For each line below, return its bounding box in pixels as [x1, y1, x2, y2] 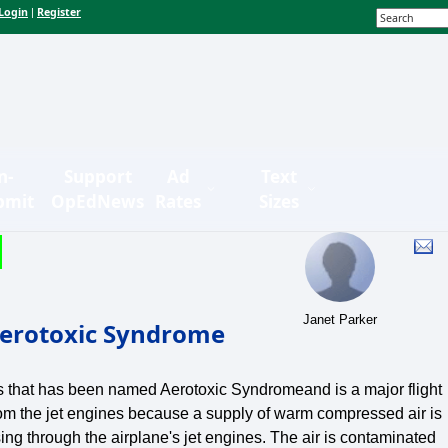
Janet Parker [303, 311, 378, 327]
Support [63, 164, 132, 188]
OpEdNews [51, 189, 144, 213]
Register [37, 5, 81, 20]
